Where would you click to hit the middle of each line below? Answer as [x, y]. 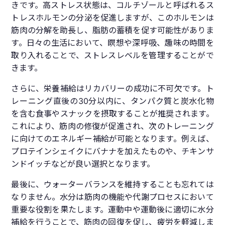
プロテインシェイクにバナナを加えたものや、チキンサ [113, 151]
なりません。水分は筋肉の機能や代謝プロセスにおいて [113, 197]
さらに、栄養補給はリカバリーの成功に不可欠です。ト [113, 89]
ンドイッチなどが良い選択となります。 [83, 164]
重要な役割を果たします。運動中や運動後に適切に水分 [113, 210]
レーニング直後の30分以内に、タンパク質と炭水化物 [113, 101]
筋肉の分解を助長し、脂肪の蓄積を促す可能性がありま [113, 30]
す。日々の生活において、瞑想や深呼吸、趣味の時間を [113, 43]
